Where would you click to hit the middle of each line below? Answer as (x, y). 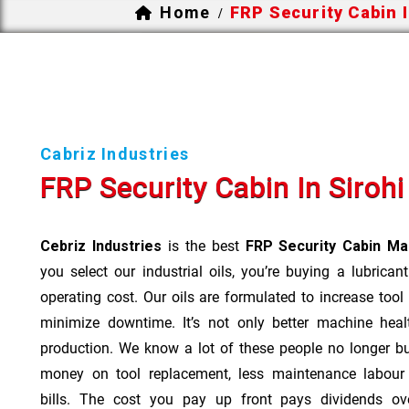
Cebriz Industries (101, 246)
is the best (203, 246)
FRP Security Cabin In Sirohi (222, 187)
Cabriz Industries (115, 153)
